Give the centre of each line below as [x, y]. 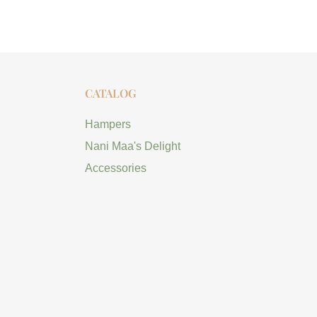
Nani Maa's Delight [132, 146]
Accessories [115, 168]
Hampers [108, 125]
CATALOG [110, 93]
